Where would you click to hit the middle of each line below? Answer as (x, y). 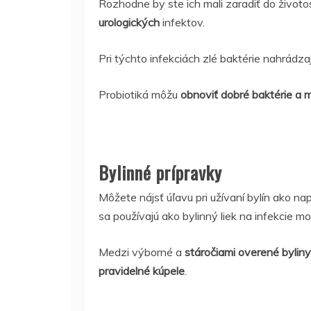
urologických (129, 22)
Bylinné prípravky (160, 173)
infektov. (182, 22)
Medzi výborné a (140, 252)
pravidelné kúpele (142, 271)
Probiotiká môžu (140, 94)
